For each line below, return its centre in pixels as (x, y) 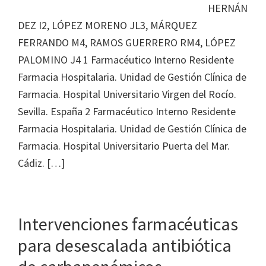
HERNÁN (228, 8)
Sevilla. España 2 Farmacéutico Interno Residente (127, 111)
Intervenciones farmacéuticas (128, 224)
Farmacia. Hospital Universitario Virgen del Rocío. (127, 94)
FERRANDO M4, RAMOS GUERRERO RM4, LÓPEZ (127, 42)
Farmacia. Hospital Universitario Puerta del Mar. (124, 146)
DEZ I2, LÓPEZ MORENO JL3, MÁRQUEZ (107, 25)
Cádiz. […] (41, 163)
